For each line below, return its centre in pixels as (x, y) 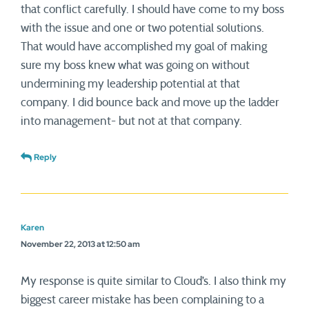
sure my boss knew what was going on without (135, 65)
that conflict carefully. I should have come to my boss (152, 9)
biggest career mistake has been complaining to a (142, 300)
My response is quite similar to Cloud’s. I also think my (153, 281)
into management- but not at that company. (131, 121)
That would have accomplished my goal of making (144, 47)
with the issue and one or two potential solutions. (142, 28)
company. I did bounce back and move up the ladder (150, 102)
